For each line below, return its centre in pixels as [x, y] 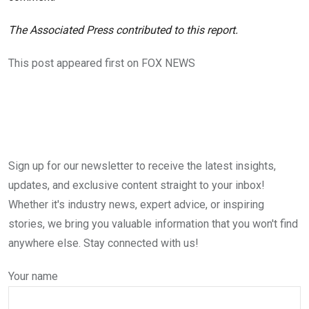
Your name [33, 277]
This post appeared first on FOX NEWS [102, 63]
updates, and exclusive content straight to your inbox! [137, 186]
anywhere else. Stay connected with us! [103, 243]
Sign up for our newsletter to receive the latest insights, [142, 166]
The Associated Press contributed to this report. [123, 30]
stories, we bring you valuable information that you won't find [153, 224]
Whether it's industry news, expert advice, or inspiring [136, 205]
